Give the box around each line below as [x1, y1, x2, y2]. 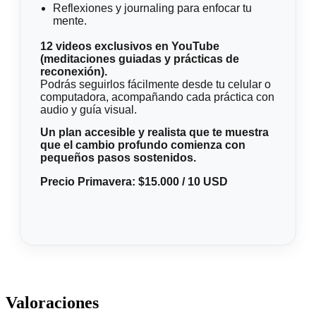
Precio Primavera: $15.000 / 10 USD [40, 175, 228, 188]
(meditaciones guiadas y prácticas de [40, 52, 239, 65]
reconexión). [40, 65, 107, 78]
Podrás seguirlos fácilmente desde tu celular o [40, 78, 271, 90]
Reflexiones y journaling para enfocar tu [53, 1, 252, 14]
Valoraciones [6, 293, 99, 312]
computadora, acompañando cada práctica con [40, 90, 274, 103]
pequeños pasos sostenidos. [40, 151, 196, 164]
